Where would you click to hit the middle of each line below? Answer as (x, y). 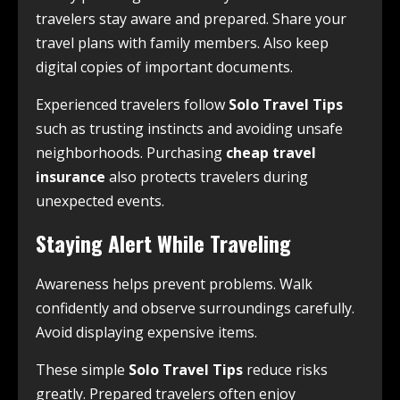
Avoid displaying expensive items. (146, 333)
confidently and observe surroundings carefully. (195, 308)
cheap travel (271, 153)
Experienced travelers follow (132, 105)
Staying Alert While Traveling (163, 243)
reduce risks (285, 370)
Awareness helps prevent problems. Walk (174, 284)
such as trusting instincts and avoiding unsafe (189, 129)
